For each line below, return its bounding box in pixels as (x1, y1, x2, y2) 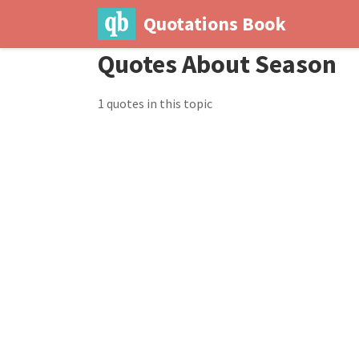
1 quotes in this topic (98, 95, 212, 111)
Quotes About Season (98, 48, 337, 80)
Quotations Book (143, 11, 286, 36)
